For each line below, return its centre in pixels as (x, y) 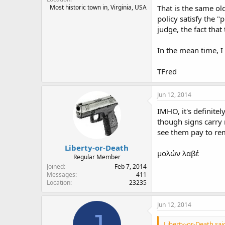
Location (59, 183)
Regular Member (97, 157)
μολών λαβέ (178, 153)
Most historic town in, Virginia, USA (98, 7)
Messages (61, 175)
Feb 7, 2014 (131, 166)
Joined (55, 166)
